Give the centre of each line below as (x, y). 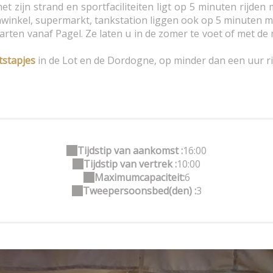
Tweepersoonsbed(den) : (139, 191)
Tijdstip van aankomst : (130, 151)
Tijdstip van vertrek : (130, 164)
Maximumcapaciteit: (139, 178)
